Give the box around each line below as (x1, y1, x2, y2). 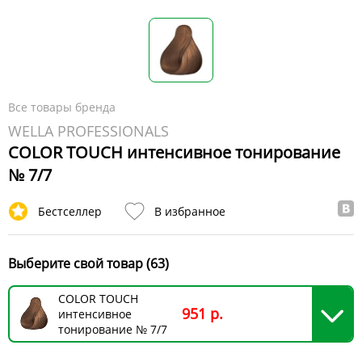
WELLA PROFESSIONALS (8, 120, 169, 141)
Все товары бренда (8, 99, 116, 115)
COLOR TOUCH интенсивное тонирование (8, 141, 340, 163)
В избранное (154, 203, 225, 219)
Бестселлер (38, 203, 102, 219)
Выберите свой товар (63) (8, 254, 169, 272)
